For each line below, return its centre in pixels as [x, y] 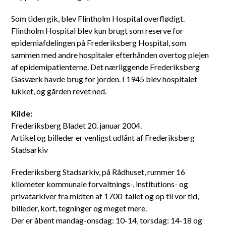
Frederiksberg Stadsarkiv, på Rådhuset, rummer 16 [98, 172]
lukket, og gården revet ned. [59, 91]
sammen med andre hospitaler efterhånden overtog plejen [110, 55]
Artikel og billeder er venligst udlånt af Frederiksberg [103, 137]
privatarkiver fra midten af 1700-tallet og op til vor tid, [105, 196]
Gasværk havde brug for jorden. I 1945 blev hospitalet [104, 79]
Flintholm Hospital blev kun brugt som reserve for [97, 31]
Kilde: [22, 113]
